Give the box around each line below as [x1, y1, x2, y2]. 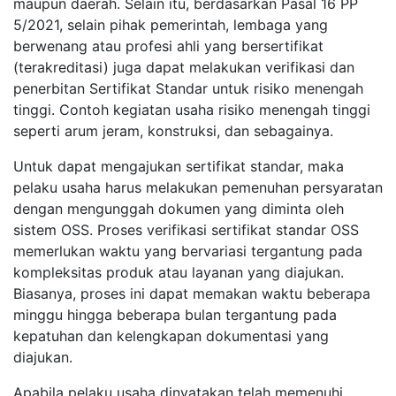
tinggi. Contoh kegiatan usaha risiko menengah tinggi [13, 100, 370, 118]
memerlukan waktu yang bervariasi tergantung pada [13, 241, 362, 260]
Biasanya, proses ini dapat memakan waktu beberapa [13, 284, 370, 302]
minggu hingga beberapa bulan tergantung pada [13, 305, 337, 324]
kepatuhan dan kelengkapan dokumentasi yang [13, 326, 329, 345]
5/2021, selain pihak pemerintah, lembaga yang [13, 15, 328, 34]
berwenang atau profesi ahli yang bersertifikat [13, 36, 324, 55]
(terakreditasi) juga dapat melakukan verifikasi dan [13, 57, 354, 76]
